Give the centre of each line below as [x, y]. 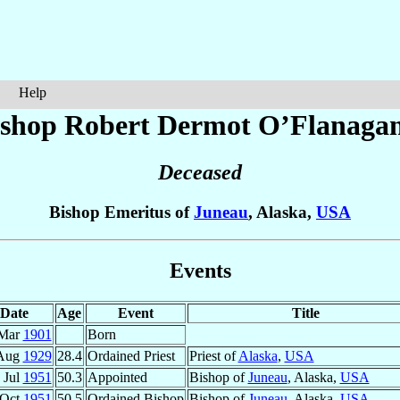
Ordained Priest [131, 355]
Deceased [200, 173]
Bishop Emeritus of [121, 212]
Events [200, 270]
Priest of [213, 355]
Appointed [117, 377]
